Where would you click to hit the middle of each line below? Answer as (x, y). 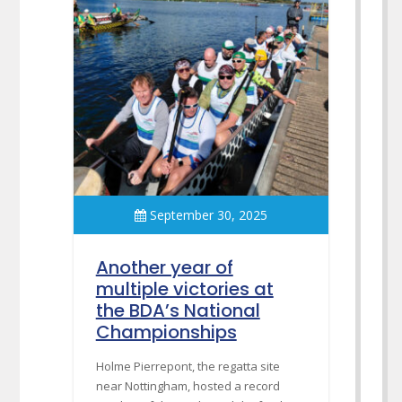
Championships (166, 332)
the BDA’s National (178, 310)
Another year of (164, 267)
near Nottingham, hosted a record (188, 385)
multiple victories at (184, 288)
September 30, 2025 (208, 214)
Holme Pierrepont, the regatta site (188, 366)
